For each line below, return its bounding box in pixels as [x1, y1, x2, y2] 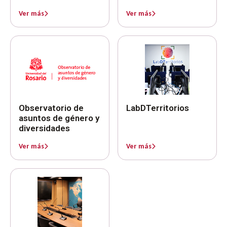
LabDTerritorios [126, 102, 189, 113]
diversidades [19, 123, 70, 133]
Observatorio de [19, 102, 84, 113]
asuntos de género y [19, 112, 99, 123]
